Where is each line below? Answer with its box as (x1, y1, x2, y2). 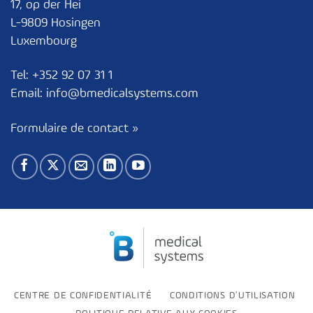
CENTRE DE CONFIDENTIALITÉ (14, 291, 152, 301)
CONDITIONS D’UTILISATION (169, 291, 296, 301)
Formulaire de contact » (10, 122, 138, 135)
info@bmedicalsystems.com (46, 87, 198, 101)
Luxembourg (10, 34, 77, 48)
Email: (10, 87, 46, 101)
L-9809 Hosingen (10, 16, 101, 29)
